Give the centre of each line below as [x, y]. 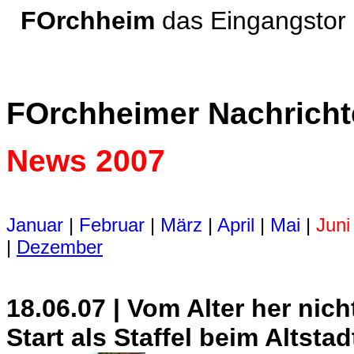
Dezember [60, 247]
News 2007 [86, 161]
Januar [35, 225]
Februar [112, 225]
